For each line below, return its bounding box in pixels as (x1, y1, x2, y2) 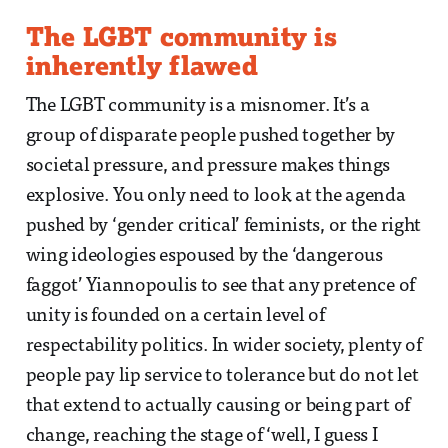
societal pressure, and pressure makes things (25, 157, 391, 177)
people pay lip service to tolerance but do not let (25, 367, 419, 387)
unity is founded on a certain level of (25, 307, 325, 327)
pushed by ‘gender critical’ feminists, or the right (25, 217, 422, 237)
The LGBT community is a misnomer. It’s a (25, 97, 370, 117)
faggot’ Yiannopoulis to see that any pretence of (25, 277, 416, 297)
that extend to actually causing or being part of (25, 397, 411, 417)
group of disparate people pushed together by (25, 127, 396, 147)
